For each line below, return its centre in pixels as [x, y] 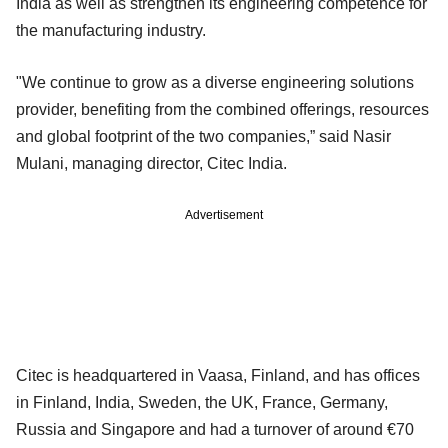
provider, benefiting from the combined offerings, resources [222, 109]
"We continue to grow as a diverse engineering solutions [215, 82]
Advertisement [224, 214]
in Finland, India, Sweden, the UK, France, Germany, [202, 402]
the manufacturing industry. [111, 30]
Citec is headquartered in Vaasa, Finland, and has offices [218, 375]
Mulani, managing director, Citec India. [151, 163]
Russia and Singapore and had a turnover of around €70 [215, 429]
